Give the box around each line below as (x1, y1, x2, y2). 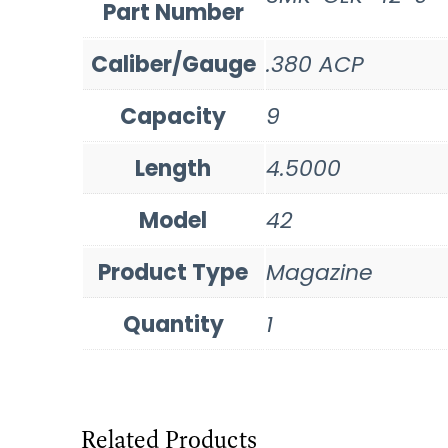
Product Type (98, 256, 249, 288)
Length (135, 152, 212, 184)
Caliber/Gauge (90, 48, 256, 80)
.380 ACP (265, 48, 364, 80)
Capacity (120, 100, 227, 132)
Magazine (265, 256, 373, 288)
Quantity (122, 308, 224, 340)
